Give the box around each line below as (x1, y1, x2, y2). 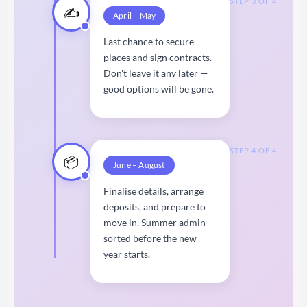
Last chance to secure (103, 35, 194, 47)
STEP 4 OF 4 (230, 145, 277, 155)
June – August (113, 159, 165, 170)
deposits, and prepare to (103, 200, 206, 212)
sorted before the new (103, 232, 197, 244)
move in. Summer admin (103, 216, 206, 228)
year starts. (103, 247, 150, 260)
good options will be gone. (103, 82, 214, 95)
